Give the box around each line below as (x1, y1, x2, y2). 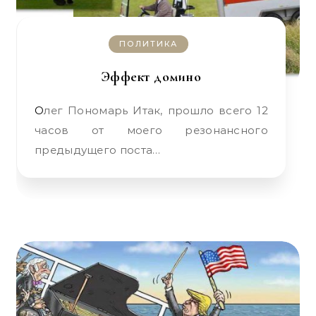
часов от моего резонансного (35, 123, 268, 137)
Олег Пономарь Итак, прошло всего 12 (35, 104, 44, 117)
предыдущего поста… (35, 143, 161, 157)
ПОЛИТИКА (119, 39, 178, 49)
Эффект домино (101, 68, 202, 85)
